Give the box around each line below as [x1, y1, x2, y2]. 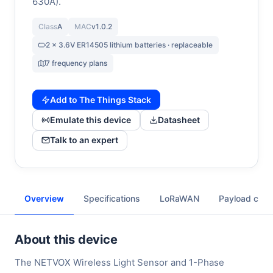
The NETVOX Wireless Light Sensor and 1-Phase [15, 257, 224, 269]
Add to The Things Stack [50, 94, 151, 105]
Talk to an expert [50, 135, 118, 146]
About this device [15, 232, 118, 247]
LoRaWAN [160, 193, 199, 204]
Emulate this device [50, 115, 131, 126]
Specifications [83, 193, 140, 204]
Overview [24, 193, 64, 204]
